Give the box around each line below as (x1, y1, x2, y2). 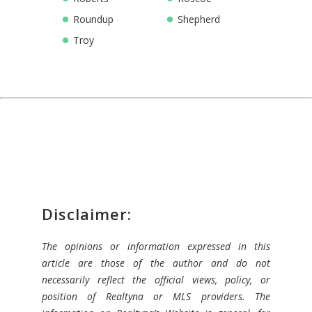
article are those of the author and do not (42, 256, 270, 270)
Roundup (73, 13, 114, 26)
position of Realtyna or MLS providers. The (42, 290, 270, 304)
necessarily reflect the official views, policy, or (42, 273, 270, 287)
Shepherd (178, 13, 220, 26)
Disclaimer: (42, 203, 132, 225)
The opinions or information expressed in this (42, 240, 270, 253)
